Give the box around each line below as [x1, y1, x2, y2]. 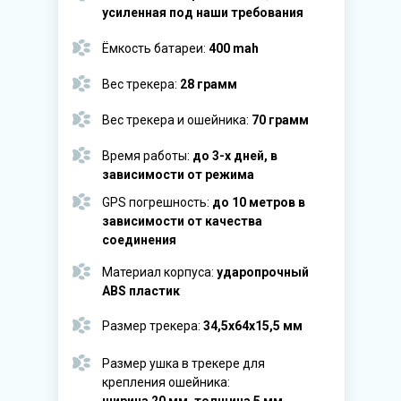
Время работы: [102, 149, 192, 163]
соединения [102, 233, 176, 247]
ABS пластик [102, 284, 180, 298]
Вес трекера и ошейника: [102, 113, 252, 127]
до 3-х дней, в [192, 149, 277, 163]
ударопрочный [217, 265, 309, 279]
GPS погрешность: [102, 195, 212, 209]
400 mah [209, 41, 259, 55]
